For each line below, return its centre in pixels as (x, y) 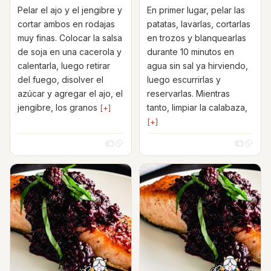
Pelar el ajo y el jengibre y (70, 10)
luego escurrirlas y (184, 80)
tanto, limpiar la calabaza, (197, 107)
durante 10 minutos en (191, 52)
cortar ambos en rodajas (66, 24)
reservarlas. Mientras (188, 93)
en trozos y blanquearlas (197, 38)
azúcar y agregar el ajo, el (70, 93)
